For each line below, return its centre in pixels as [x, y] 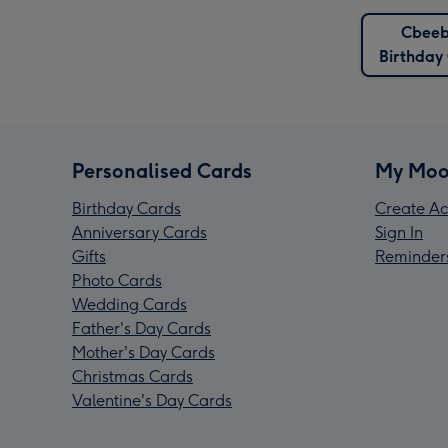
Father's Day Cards [141, 329]
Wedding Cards [129, 305]
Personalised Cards [162, 171]
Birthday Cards [126, 209]
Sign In [399, 233]
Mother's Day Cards [143, 353]
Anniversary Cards [139, 233]
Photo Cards [117, 281]
